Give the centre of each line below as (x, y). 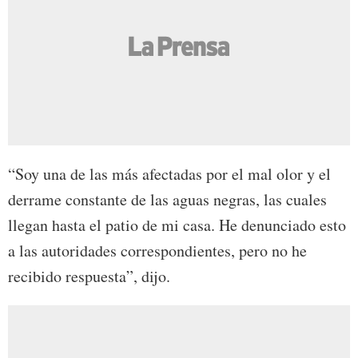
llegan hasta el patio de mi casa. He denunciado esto (177, 225)
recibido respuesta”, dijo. (89, 276)
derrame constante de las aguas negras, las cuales (167, 199)
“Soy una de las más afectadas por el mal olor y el (169, 173)
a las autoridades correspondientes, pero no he (157, 250)
